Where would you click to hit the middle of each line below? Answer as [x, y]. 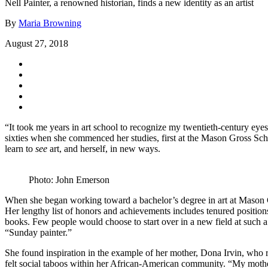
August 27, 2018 [36, 43]
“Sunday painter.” [38, 232]
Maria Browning [50, 23]
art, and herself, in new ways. [104, 148]
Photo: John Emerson [69, 179]
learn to [20, 148]
